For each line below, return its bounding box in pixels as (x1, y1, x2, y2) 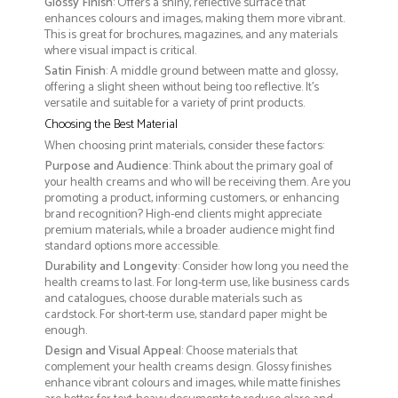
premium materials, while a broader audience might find (44, 219, 335, 241)
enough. (44, 320, 87, 341)
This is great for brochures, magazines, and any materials (44, 24, 338, 45)
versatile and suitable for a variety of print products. (44, 92, 305, 114)
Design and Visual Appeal (44, 340, 181, 362)
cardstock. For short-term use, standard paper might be (44, 304, 327, 325)
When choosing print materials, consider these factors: (44, 135, 324, 156)
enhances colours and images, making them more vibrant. (44, 8, 345, 29)
